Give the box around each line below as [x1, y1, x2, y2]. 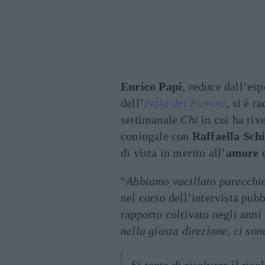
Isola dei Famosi [144, 96, 227, 109]
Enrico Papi [121, 80, 183, 93]
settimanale [121, 113, 181, 126]
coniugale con [121, 130, 192, 143]
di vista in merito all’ [121, 146, 226, 159]
